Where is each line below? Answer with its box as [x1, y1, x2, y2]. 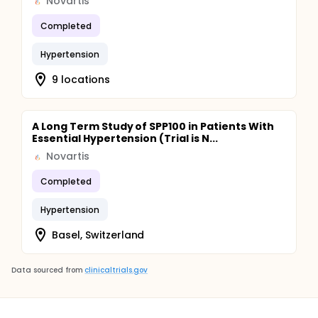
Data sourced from [11, 265, 83, 275]
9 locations [52, 72, 110, 87]
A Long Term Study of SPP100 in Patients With [32, 119, 274, 133]
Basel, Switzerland [52, 227, 145, 242]
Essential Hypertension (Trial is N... [32, 131, 218, 146]
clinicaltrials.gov [84, 265, 148, 275]
